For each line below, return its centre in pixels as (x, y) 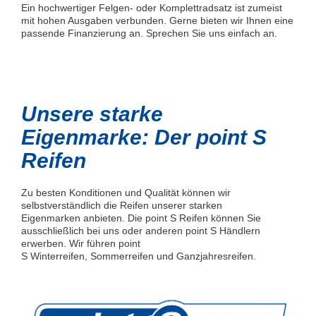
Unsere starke (92, 114)
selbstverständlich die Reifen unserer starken (122, 206)
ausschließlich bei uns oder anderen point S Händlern (141, 231)
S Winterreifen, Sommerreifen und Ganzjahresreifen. (139, 256)
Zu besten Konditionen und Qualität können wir (126, 193)
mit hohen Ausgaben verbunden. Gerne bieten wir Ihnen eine (157, 21)
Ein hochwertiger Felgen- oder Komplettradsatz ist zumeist (152, 8)
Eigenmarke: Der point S (144, 138)
